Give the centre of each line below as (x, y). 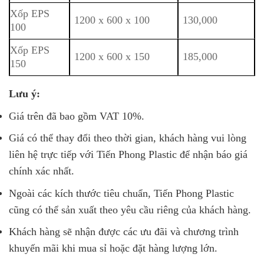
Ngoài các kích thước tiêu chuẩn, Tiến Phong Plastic (121, 193)
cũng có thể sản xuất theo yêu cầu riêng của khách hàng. (130, 209)
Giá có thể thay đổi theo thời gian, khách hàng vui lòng (128, 138)
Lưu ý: (24, 93)
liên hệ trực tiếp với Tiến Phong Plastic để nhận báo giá (128, 155)
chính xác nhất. (42, 171)
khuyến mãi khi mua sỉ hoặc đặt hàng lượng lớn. (113, 248)
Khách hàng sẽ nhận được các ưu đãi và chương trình (124, 232)
